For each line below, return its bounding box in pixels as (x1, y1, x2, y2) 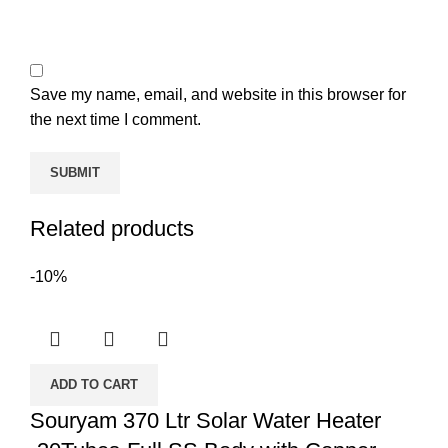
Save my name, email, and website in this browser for (30, 85, 406, 103)
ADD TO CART (50, 376, 138, 392)
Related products (30, 215, 194, 241)
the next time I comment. (30, 110, 201, 128)
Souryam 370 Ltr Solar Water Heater (30, 407, 381, 433)
